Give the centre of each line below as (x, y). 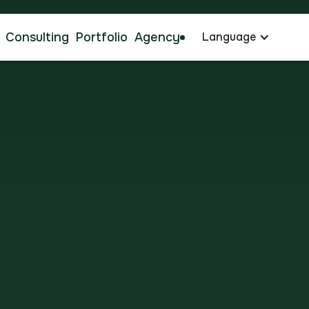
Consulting (38, 37)
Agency (158, 37)
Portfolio (102, 37)
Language (229, 37)
